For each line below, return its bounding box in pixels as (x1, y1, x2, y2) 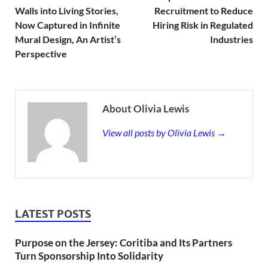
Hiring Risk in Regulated (153, 19, 253, 31)
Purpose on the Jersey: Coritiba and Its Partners (15, 236, 232, 249)
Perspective (15, 48, 67, 60)
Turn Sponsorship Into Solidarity (15, 249, 163, 263)
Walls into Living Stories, (15, 5, 118, 17)
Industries (210, 33, 253, 45)
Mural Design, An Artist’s (15, 33, 121, 45)
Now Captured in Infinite (15, 19, 120, 31)
